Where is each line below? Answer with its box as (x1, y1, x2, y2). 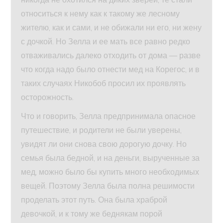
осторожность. (21, 92, 74, 103)
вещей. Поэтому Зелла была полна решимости (21, 181, 195, 191)
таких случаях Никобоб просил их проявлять (21, 78, 186, 89)
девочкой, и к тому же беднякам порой (21, 209, 163, 219)
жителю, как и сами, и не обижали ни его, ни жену (21, 22, 202, 33)
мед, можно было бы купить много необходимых (21, 167, 200, 177)
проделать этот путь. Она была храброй (21, 195, 168, 205)
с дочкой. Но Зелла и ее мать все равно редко (21, 36, 191, 47)
